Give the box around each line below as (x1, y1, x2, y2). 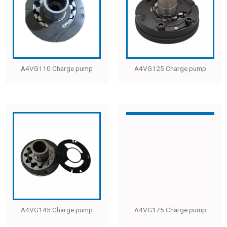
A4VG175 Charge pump (134, 206, 206, 214)
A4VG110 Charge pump (21, 64, 93, 72)
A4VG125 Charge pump (134, 64, 206, 72)
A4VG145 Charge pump (21, 206, 93, 214)
